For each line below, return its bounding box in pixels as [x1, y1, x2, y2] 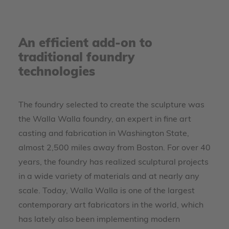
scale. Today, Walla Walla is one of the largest [18, 187, 195, 195]
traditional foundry [18, 52, 134, 64]
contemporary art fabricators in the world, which [18, 201, 203, 210]
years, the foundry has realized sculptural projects [18, 158, 209, 167]
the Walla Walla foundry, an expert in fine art [18, 116, 191, 124]
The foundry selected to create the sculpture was [18, 101, 204, 109]
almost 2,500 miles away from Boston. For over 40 [18, 144, 211, 152]
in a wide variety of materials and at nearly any [18, 173, 199, 181]
